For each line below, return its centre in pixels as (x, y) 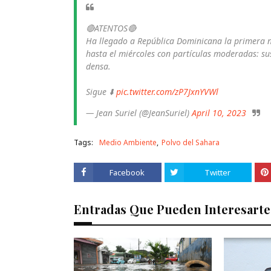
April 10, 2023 (219, 113)
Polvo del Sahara (191, 142)
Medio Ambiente (128, 142)
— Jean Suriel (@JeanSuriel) (139, 113)
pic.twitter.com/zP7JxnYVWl (167, 91)
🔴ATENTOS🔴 (111, 28)
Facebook (127, 172)
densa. (98, 66)
